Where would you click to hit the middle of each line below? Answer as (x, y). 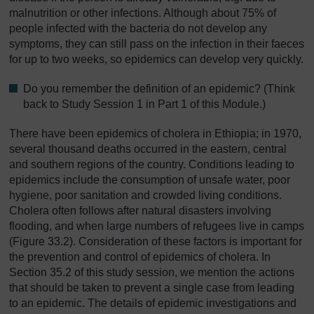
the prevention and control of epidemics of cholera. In (140, 257)
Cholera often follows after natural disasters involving (140, 210)
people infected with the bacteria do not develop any (138, 28)
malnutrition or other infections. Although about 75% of (143, 13)
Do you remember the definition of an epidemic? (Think (159, 88)
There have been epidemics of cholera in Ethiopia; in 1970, (155, 133)
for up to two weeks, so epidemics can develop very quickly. (156, 59)
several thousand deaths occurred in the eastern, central (148, 149)
